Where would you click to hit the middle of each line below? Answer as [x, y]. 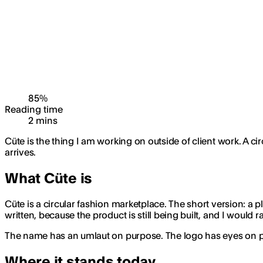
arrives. [21, 152]
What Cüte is [49, 178]
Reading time [34, 109]
